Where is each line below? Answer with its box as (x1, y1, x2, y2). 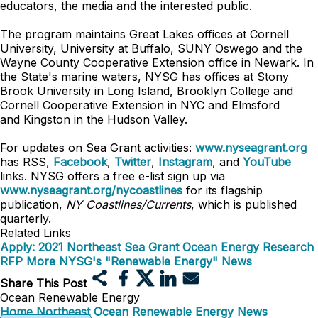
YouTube (243, 155, 291, 169)
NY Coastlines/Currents (66, 197, 191, 212)
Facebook (53, 155, 107, 169)
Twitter (114, 155, 151, 169)
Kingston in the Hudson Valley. (23, 112, 187, 126)
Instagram (158, 155, 212, 169)
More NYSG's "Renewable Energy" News (26, 254, 252, 268)
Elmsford (231, 98, 280, 112)
